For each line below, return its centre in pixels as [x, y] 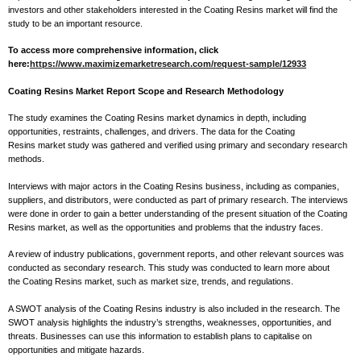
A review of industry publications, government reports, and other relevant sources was [176, 254]
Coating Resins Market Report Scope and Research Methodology [146, 91]
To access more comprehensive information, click [113, 50]
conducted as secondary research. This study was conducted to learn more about [169, 268]
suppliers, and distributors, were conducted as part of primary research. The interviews [178, 199]
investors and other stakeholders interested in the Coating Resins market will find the [173, 9]
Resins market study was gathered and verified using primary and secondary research [178, 145]
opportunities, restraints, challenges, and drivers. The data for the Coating [151, 132]
